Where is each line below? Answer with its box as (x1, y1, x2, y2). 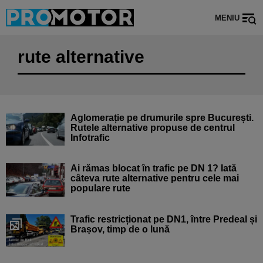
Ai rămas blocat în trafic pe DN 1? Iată (70, 163, 237, 174)
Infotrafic (70, 133, 110, 143)
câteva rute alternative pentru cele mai (70, 173, 239, 184)
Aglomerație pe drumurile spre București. (70, 113, 254, 123)
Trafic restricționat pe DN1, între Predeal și (70, 214, 257, 224)
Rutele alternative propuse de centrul (70, 123, 235, 133)
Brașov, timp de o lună (70, 224, 170, 234)
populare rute (70, 183, 130, 194)
